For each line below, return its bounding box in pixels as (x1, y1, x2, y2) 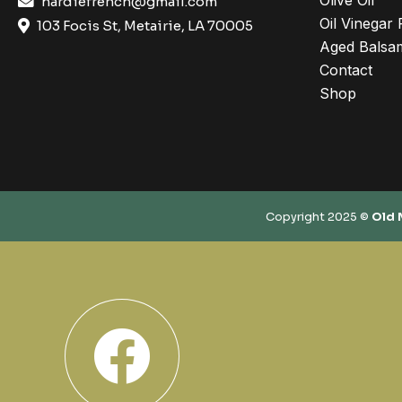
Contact (319, 61, 372, 79)
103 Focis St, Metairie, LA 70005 (36, 16, 253, 34)
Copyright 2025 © (266, 210, 371, 224)
